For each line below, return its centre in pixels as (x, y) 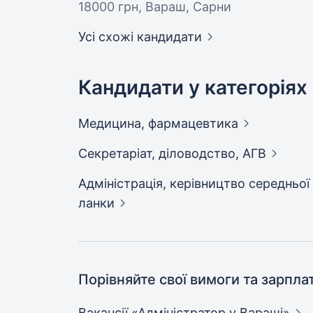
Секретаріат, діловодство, (160, 153)
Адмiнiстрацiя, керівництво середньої (194, 183)
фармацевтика (193, 123)
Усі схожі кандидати (140, 37)
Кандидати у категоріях (193, 87)
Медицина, (113, 123)
